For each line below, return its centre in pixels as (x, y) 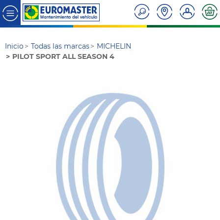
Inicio (14, 46)
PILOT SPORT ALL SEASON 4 (64, 57)
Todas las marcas (60, 46)
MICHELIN (114, 46)
